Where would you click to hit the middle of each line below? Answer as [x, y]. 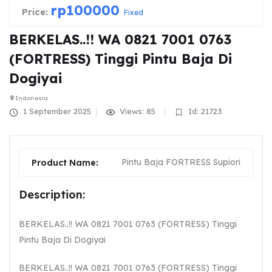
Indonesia [32, 98]
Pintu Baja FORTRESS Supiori [181, 162]
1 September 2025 [56, 111]
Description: [52, 195]
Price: [35, 12]
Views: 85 [136, 111]
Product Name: [65, 163]
